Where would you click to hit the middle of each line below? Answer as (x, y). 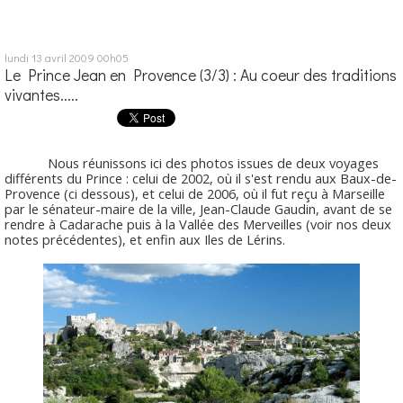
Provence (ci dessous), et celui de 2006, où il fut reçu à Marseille (195, 193)
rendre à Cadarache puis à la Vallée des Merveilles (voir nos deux (198, 224)
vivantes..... (41, 95)
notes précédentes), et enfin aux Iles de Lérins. (145, 239)
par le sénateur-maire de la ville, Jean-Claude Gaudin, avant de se (198, 208)
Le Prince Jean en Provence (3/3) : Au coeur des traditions (201, 76)
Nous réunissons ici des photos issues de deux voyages (192, 162)
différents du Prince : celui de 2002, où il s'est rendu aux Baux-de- (201, 178)
